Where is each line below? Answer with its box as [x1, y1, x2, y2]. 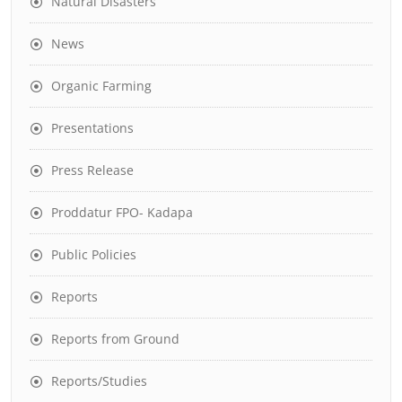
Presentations [51, 119, 134, 136]
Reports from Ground [51, 330, 179, 347]
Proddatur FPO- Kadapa [51, 204, 193, 221]
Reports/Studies [51, 372, 147, 389]
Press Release [51, 162, 134, 179]
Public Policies [51, 246, 136, 263]
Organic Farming [51, 77, 152, 94]
